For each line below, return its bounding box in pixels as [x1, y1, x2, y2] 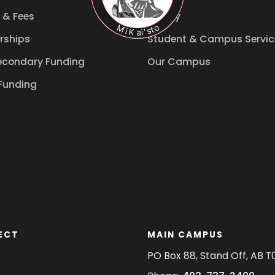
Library [147, 9, 180, 24]
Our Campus [147, 54, 211, 69]
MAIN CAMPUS [147, 228, 223, 241]
